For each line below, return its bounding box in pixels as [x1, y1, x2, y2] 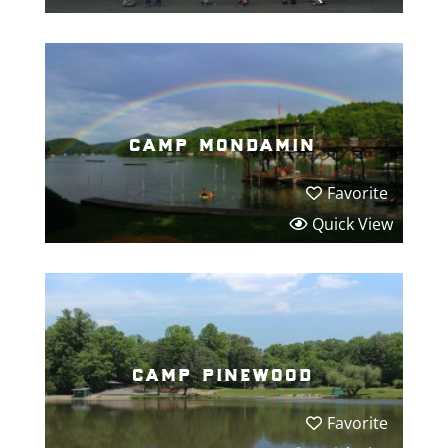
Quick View [312, 212, 394, 235]
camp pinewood [133, 357, 315, 387]
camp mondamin [130, 127, 318, 157]
